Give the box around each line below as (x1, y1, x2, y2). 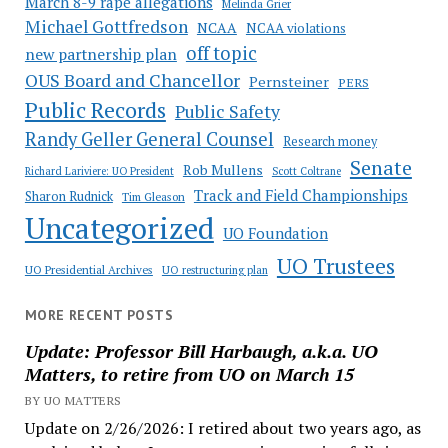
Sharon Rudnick (24, 187, 113, 205)
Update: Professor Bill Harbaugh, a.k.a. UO (24, 338, 378, 363)
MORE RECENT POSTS (24, 305, 174, 324)
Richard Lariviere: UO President (24, 163, 174, 178)
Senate (349, 153, 412, 181)
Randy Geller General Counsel (24, 126, 274, 151)
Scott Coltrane (271, 163, 341, 178)
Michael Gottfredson (24, 14, 188, 38)
